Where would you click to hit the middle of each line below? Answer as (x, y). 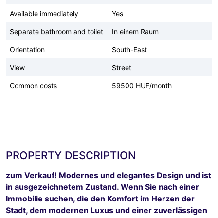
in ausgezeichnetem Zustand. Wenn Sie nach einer (102, 187)
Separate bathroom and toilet (56, 31)
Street (122, 67)
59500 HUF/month (142, 85)
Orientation (27, 49)
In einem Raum (135, 31)
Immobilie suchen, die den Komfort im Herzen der (100, 198)
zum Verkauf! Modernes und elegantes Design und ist (109, 175)
